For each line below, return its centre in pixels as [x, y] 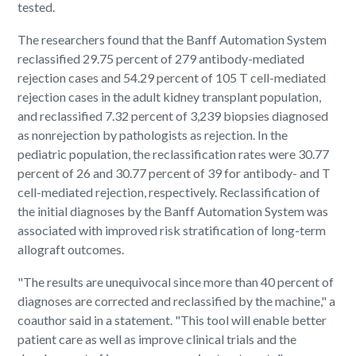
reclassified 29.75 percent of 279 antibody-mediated [161, 58]
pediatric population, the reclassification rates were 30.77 [174, 153]
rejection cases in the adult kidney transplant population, [170, 96]
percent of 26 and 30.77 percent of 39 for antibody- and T [174, 172]
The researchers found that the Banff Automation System [172, 39]
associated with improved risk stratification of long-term [172, 230]
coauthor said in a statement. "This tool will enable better [172, 319]
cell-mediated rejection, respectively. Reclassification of [169, 192]
